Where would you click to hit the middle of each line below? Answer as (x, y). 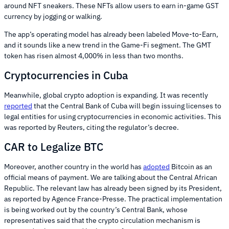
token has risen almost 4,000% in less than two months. (95, 55)
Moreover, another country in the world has (74, 166)
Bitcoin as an (191, 166)
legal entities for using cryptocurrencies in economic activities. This (113, 116)
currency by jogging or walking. (53, 16)
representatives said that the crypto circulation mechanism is (102, 220)
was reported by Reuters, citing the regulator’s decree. (92, 127)
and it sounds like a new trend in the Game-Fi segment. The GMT (108, 45)
